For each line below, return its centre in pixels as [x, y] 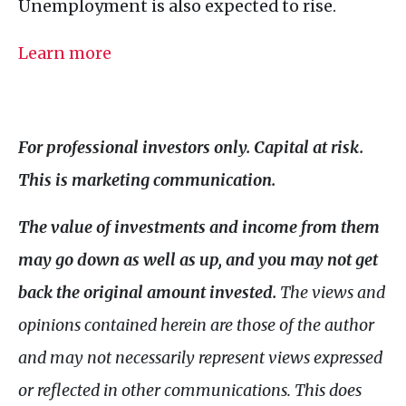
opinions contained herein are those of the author [196, 324]
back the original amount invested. [147, 292]
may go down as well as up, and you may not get [198, 259]
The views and [331, 292]
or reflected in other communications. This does [190, 390]
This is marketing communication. [149, 179]
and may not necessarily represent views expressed [200, 357]
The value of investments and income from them [199, 227]
